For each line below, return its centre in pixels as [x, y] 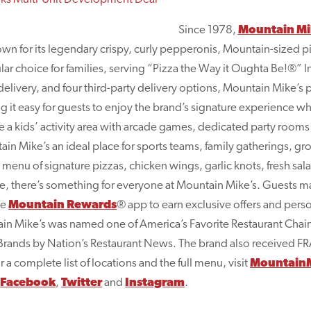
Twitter [82, 283]
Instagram [155, 283]
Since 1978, [208, 31]
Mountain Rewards [63, 205]
